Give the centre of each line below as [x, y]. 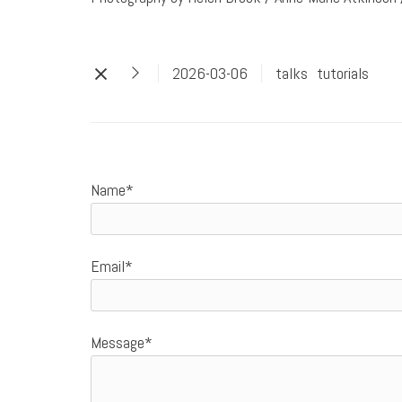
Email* [111, 266]
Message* [121, 342]
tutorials [342, 73]
